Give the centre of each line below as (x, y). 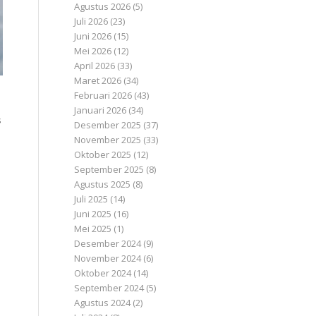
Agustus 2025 (103, 184)
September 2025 (109, 169)
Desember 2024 (108, 243)
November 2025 (108, 140)
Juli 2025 (91, 199)
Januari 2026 (101, 110)
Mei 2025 (93, 229)
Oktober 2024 (103, 273)
